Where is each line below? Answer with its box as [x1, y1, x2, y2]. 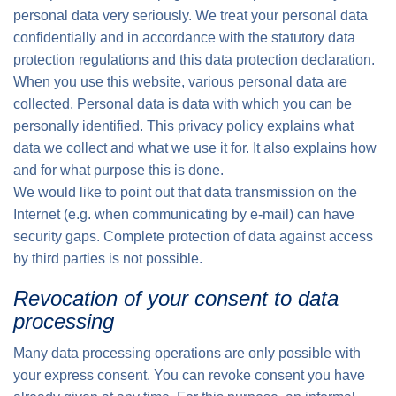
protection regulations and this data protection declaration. [13, 52, 375, 67]
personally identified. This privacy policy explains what [13, 118, 354, 133]
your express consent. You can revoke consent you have [13, 368, 365, 383]
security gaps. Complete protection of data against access [13, 229, 373, 244]
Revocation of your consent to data [13, 286, 339, 310]
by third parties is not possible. [13, 251, 202, 266]
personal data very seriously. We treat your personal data [13, 8, 368, 23]
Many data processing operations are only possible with [13, 346, 361, 361]
